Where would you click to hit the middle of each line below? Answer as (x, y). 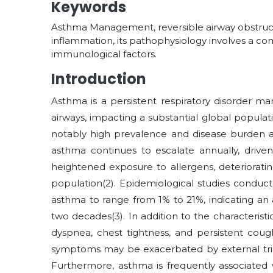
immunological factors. (104, 54)
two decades (82, 216)
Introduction (99, 79)
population (77, 183)
